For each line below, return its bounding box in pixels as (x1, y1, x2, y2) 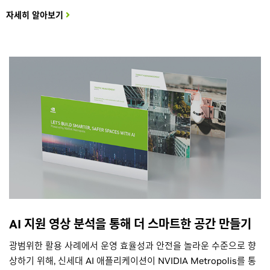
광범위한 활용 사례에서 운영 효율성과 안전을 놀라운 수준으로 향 (9, 239, 256, 251)
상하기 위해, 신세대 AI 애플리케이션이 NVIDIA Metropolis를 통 (9, 254, 256, 266)
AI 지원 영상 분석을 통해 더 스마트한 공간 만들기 (9, 216, 251, 232)
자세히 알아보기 (6, 10, 66, 21)
